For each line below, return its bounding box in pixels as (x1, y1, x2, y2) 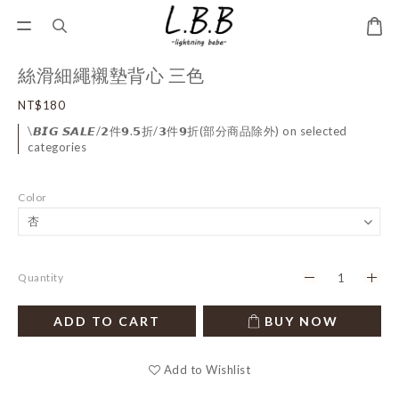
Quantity (18, 271, 63, 284)
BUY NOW (264, 313, 338, 329)
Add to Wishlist (163, 362, 251, 377)
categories (28, 140, 86, 154)
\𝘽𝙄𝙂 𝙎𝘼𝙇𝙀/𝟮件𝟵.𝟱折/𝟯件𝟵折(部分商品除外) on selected (28, 124, 347, 138)
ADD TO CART (53, 313, 160, 329)
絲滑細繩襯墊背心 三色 (18, 64, 205, 85)
